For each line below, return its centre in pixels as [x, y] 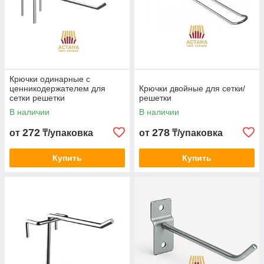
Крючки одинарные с [50, 79]
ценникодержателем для [57, 88]
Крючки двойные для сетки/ [192, 88]
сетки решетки [37, 98]
